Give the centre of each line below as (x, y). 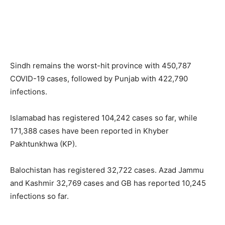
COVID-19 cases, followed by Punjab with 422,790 (99, 78)
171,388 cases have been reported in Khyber (89, 131)
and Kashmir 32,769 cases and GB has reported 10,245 (108, 183)
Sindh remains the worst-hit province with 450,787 (101, 65)
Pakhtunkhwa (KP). (43, 144)
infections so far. (39, 196)
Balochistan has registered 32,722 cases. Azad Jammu (107, 170)
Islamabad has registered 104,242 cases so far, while (104, 118)
